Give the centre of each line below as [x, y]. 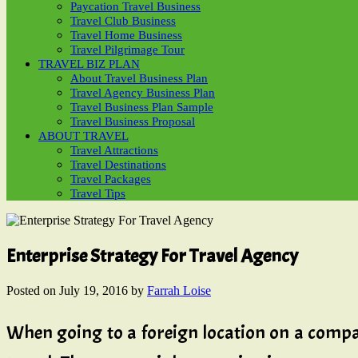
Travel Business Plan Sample [142, 107]
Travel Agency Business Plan [143, 93]
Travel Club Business [123, 21]
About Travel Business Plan [139, 78]
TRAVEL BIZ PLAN [89, 64]
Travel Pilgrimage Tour [127, 50]
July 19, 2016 [93, 290]
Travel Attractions [114, 150]
